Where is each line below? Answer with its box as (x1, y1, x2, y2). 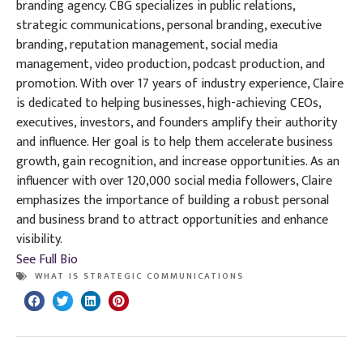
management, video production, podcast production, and (16, 53, 325, 75)
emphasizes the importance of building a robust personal (16, 190, 329, 211)
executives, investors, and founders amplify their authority (16, 112, 337, 134)
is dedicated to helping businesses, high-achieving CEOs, (16, 92, 321, 114)
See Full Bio (16, 249, 78, 271)
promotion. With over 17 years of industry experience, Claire (16, 73, 344, 95)
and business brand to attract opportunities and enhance (16, 209, 328, 231)
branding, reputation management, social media (16, 34, 278, 56)
